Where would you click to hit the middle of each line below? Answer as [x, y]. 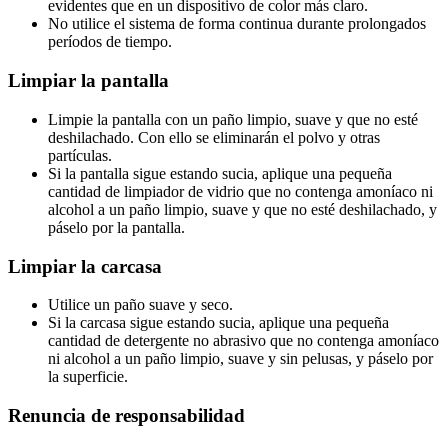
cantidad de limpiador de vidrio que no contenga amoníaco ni [240, 191]
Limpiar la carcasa [85, 266]
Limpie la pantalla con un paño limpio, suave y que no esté [233, 119]
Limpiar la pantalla [88, 81]
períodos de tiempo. [110, 42]
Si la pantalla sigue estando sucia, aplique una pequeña [220, 173]
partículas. [80, 155]
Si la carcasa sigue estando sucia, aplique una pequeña [218, 323]
